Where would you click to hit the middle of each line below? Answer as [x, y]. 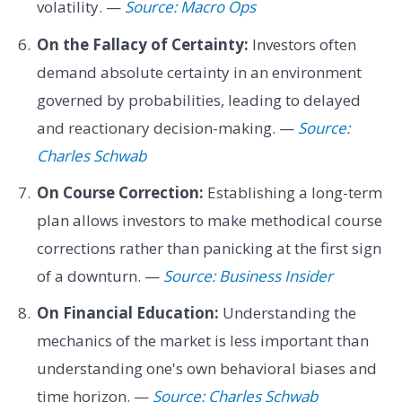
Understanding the [287, 313]
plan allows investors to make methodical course [209, 220]
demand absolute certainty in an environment [199, 72]
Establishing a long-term [293, 192]
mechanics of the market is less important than [202, 341]
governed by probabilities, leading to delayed [198, 100]
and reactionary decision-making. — [167, 127]
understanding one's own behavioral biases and [206, 369]
